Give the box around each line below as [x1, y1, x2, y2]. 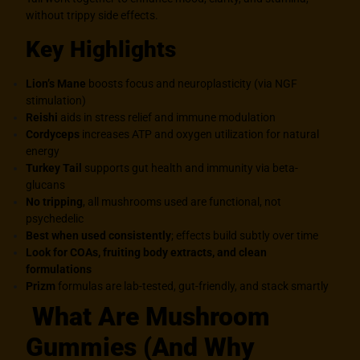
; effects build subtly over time [171, 228, 319, 242]
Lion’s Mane [26, 76, 87, 90]
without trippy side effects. [26, 9, 159, 22]
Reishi [26, 110, 59, 124]
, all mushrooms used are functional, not [83, 194, 282, 208]
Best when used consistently [26, 228, 172, 242]
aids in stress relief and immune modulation [58, 110, 276, 124]
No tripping [26, 194, 84, 208]
